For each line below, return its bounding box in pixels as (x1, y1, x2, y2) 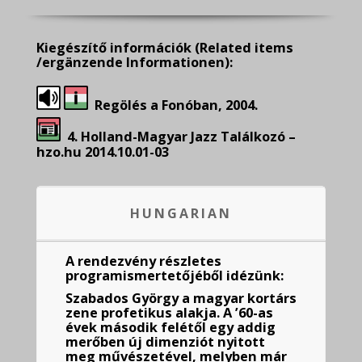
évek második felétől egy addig (65, 318, 276, 336)
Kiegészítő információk (36, 39, 195, 57)
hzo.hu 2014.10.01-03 (36, 143, 169, 161)
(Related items (195, 39, 293, 57)
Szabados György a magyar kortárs (65, 289, 297, 307)
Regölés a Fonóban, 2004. (88, 96, 258, 114)
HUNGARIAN (130, 204, 232, 222)
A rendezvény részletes (65, 252, 221, 270)
